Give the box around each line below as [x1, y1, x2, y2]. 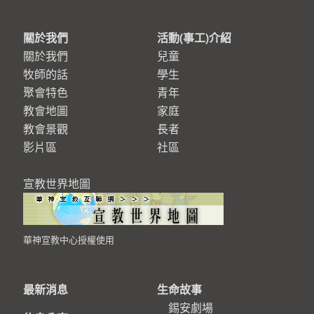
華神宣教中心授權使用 [23, 232, 114, 246]
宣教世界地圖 [23, 175, 90, 191]
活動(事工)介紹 [157, 29, 231, 46]
